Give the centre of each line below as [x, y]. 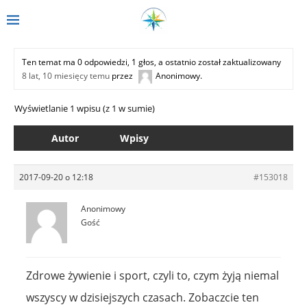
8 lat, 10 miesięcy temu [66, 75]
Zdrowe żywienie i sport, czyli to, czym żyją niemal [152, 275]
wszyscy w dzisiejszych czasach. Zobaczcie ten [143, 297]
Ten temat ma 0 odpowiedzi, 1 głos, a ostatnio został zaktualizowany [151, 62]
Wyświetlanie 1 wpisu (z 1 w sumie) [85, 108]
